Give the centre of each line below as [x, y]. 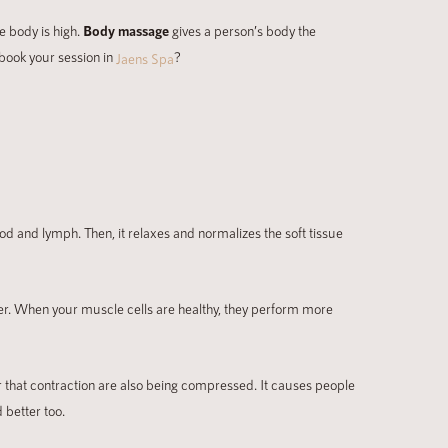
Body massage [126, 31]
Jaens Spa [145, 59]
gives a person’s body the [242, 31]
